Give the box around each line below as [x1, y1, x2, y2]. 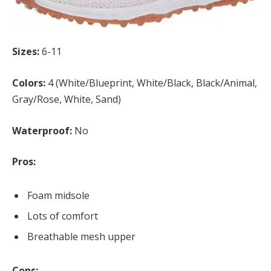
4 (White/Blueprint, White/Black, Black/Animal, [45, 76, 257, 90]
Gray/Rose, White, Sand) [12, 93, 121, 106]
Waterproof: [12, 123, 72, 137]
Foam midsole [27, 189, 90, 203]
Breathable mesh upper [27, 230, 135, 244]
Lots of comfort [27, 209, 98, 223]
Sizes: [12, 45, 39, 59]
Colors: [12, 76, 45, 90]
